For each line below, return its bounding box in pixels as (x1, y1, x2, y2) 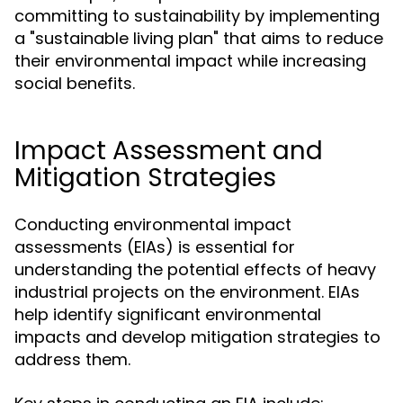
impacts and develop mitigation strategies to (14, 326, 381, 348)
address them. (14, 348, 130, 371)
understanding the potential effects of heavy (14, 258, 376, 281)
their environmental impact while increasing (14, 49, 366, 72)
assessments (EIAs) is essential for (14, 236, 295, 258)
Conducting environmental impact (14, 213, 291, 236)
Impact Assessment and (14, 133, 323, 168)
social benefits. (14, 72, 135, 94)
